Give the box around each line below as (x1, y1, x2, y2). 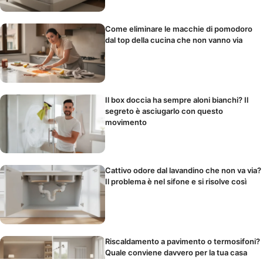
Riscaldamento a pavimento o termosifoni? (105, 237, 261, 247)
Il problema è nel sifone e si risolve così (105, 177, 247, 187)
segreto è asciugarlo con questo (105, 106, 224, 116)
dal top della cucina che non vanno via (105, 35, 243, 45)
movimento (105, 117, 147, 127)
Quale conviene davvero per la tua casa (105, 248, 248, 258)
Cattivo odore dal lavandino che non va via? (105, 166, 262, 176)
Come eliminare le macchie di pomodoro (105, 23, 253, 33)
